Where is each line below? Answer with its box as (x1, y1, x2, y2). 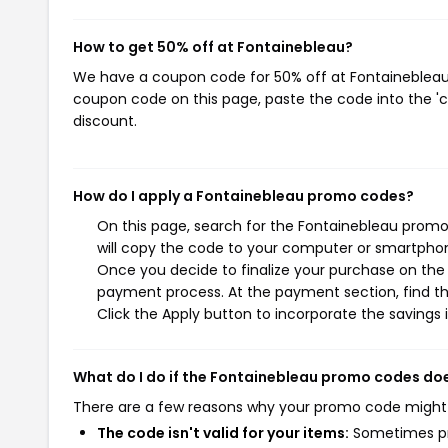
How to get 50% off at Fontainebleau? (73, 37, 353, 57)
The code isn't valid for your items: (97, 423, 349, 443)
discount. (73, 111, 137, 131)
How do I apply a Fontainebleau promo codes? (73, 186, 414, 206)
